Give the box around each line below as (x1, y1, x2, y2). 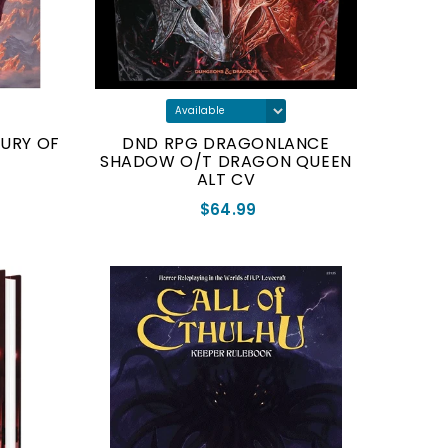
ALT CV (196, 168, 256, 192)
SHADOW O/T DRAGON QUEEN (100, 150, 352, 174)
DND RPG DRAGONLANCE (122, 132, 330, 156)
